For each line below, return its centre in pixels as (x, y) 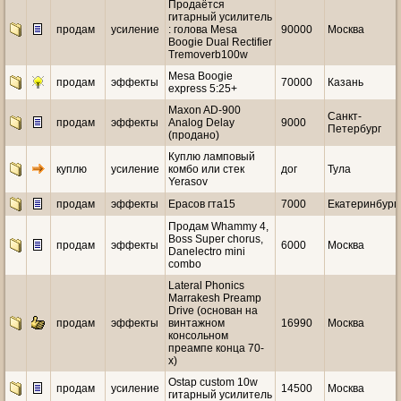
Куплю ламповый (212, 157)
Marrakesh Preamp (215, 298)
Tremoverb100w (208, 55)
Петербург (354, 129)
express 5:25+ (203, 89)
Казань (346, 82)
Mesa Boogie (200, 76)
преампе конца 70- (216, 348)
